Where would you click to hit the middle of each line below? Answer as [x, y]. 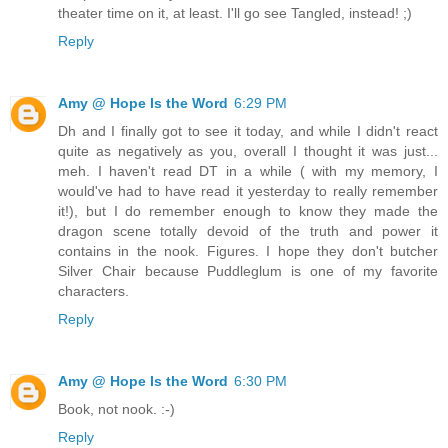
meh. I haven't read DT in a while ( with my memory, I [248, 171]
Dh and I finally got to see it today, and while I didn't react [248, 131]
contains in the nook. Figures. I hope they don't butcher [248, 251]
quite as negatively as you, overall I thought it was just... [248, 151]
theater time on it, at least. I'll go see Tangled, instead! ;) [235, 13]
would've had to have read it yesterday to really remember [248, 191]
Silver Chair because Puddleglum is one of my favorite [248, 271]
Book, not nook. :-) [116, 409]
